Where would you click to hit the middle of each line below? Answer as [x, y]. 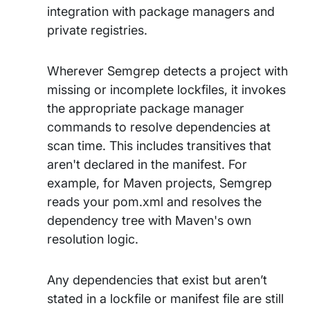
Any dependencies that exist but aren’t [157, 280]
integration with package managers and [161, 11]
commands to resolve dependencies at [159, 127]
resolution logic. [94, 239]
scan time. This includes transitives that [159, 146]
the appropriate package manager [146, 108]
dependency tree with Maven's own [149, 220]
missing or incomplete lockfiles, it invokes [166, 90]
